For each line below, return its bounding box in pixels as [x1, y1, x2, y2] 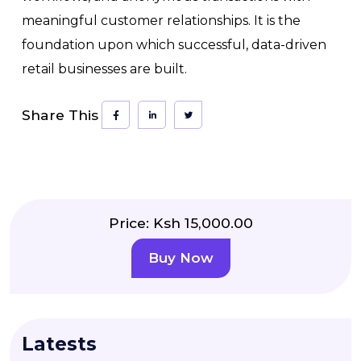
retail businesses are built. [22, 61, 187, 77]
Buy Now [147, 250, 214, 266]
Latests [22, 333, 97, 355]
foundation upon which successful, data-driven [22, 37, 326, 52]
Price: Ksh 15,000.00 [108, 214, 253, 231]
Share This [22, 106, 98, 123]
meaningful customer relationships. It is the [22, 13, 301, 28]
